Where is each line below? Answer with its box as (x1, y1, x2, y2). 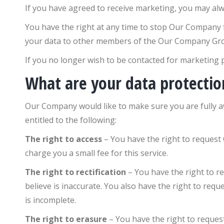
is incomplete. (25, 194, 76, 205)
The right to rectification (25, 166, 126, 177)
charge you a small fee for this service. (25, 147, 168, 158)
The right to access (25, 133, 102, 144)
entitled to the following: (25, 114, 116, 125)
